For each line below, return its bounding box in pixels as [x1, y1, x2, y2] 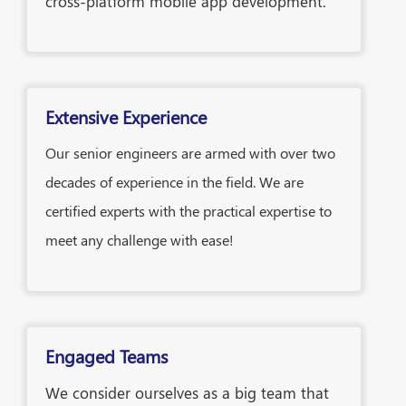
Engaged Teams [45, 343, 168, 368]
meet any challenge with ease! [45, 229, 234, 249]
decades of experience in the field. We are [45, 171, 304, 191]
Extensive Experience [45, 103, 207, 129]
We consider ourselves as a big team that [45, 382, 329, 402]
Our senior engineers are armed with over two [45, 142, 335, 162]
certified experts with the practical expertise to [45, 200, 332, 220]
